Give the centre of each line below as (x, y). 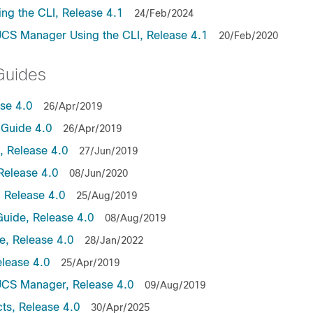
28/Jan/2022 (114, 240)
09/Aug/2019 (175, 285)
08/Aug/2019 (135, 218)
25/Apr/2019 (90, 263)
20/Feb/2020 (248, 36)
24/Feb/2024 (164, 13)
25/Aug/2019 (107, 196)
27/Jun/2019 (108, 151)
